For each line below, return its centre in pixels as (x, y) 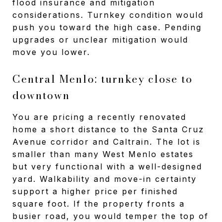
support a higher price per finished (95, 191)
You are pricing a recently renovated (99, 117)
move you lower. (51, 52)
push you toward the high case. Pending (107, 27)
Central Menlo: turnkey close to (103, 79)
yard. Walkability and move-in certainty (105, 179)
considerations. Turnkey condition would (108, 15)
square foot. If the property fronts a (99, 203)
